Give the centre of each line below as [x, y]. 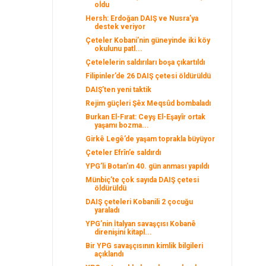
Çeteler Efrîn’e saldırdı [123, 153]
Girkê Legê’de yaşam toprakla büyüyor [151, 139]
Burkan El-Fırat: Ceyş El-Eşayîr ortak [146, 117]
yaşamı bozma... [122, 125]
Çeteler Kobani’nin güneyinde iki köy [148, 40]
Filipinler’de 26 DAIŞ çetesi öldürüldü [148, 76]
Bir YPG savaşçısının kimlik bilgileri [145, 246]
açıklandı [109, 254]
